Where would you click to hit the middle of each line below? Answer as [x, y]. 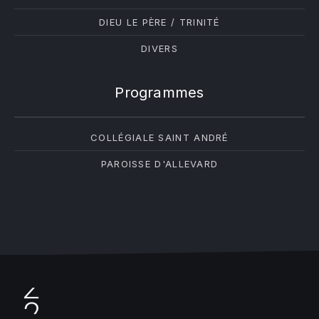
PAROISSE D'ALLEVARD [159, 164]
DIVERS [159, 48]
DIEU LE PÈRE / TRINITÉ [159, 22]
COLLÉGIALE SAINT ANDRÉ [159, 137]
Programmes [159, 92]
